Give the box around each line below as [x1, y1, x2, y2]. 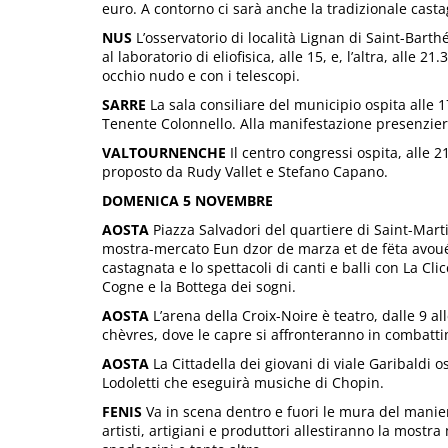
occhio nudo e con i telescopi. [102, 65, 300, 85]
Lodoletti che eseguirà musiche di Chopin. [102, 372, 384, 392]
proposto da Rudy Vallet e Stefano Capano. [102, 161, 388, 181]
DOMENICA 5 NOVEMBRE [102, 190, 273, 210]
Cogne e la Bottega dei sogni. [102, 276, 296, 296]
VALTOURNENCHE [102, 142, 226, 162]
